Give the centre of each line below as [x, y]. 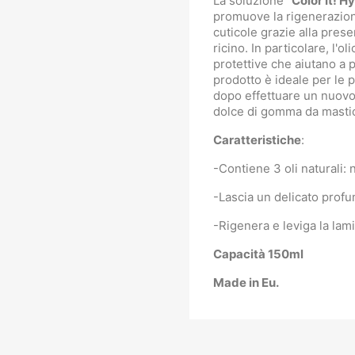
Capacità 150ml [258, 254]
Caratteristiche [257, 139]
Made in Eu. [246, 282]
